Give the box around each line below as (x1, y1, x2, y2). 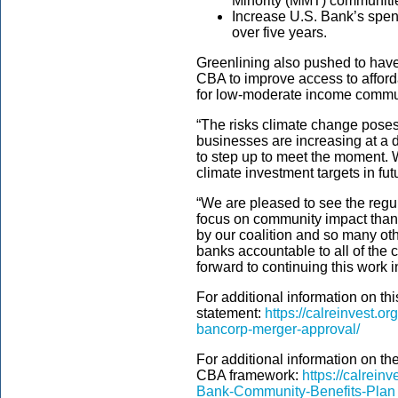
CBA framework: (196, 368, 302, 383)
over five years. (232, 25, 327, 40)
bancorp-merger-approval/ (196, 322, 360, 337)
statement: (196, 306, 265, 321)
